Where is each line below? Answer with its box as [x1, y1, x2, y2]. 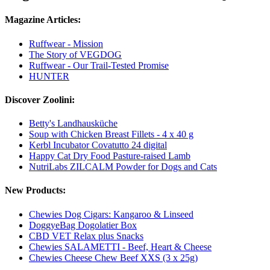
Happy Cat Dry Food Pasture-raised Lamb [29, 151, 190, 162]
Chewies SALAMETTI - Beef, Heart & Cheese [29, 241, 212, 252]
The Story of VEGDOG [29, 49, 122, 60]
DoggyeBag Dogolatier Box [29, 219, 137, 230]
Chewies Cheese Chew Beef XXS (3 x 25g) [29, 252, 198, 263]
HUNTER [29, 71, 69, 81]
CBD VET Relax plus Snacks [29, 230, 143, 241]
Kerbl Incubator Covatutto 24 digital [29, 140, 167, 151]
